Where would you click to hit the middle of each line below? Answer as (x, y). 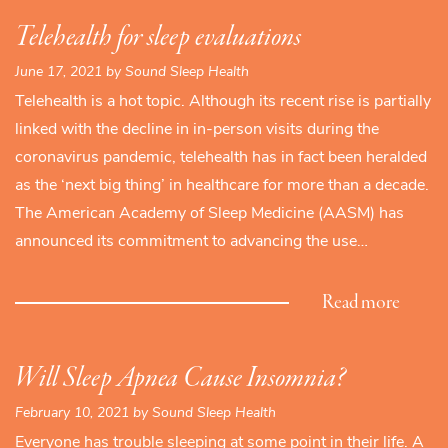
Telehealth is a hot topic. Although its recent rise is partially (223, 101)
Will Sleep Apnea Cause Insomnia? (180, 378)
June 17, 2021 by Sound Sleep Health (132, 72)
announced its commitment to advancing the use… (191, 241)
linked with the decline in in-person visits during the (197, 129)
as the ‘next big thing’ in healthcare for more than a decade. (222, 185)
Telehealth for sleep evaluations (158, 37)
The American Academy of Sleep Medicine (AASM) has (209, 213)
